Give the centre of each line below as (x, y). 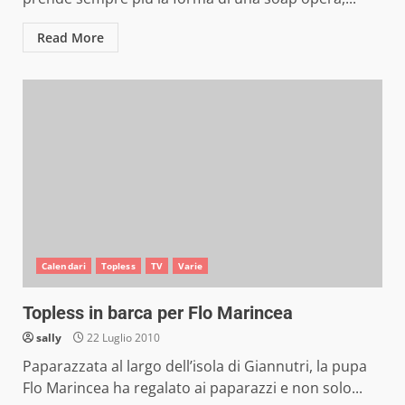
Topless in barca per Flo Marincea (158, 313)
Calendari (64, 266)
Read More (71, 38)
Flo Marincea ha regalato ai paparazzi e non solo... (193, 388)
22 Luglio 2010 (122, 338)
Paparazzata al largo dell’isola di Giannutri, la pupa (195, 366)
